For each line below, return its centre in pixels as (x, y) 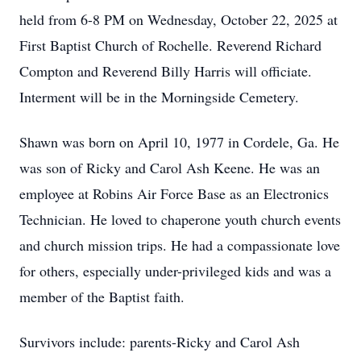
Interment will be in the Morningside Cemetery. (159, 97)
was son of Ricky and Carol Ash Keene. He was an (170, 168)
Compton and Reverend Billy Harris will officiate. (166, 71)
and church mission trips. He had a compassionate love (180, 245)
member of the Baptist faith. (102, 297)
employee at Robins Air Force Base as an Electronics (174, 193)
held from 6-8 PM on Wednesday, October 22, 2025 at (178, 19)
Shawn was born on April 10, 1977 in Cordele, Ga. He (179, 142)
